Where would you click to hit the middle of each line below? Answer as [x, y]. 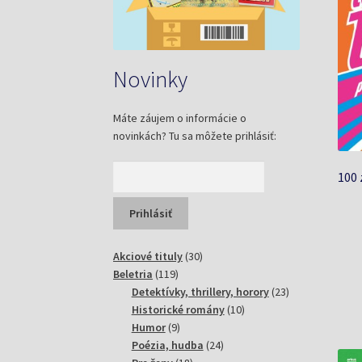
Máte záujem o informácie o [180, 118]
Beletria [133, 274]
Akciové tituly [148, 257]
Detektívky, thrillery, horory [200, 292]
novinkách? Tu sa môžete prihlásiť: [195, 136]
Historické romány [178, 310]
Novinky [151, 80]
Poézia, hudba [167, 345]
